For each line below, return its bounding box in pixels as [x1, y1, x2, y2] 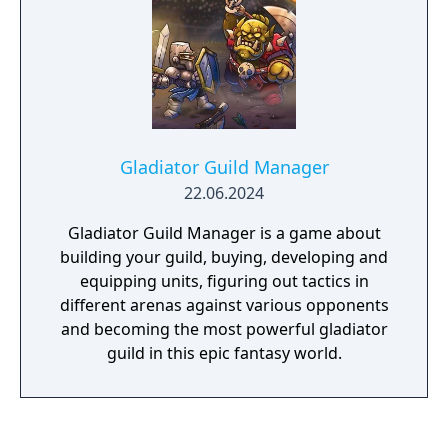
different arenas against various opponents [59, 294, 389, 316]
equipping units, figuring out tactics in [79, 270, 369, 292]
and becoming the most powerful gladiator [60, 318, 388, 340]
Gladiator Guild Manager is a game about [67, 222, 381, 244]
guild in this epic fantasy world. [106, 342, 342, 364]
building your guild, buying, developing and [60, 246, 388, 268]
